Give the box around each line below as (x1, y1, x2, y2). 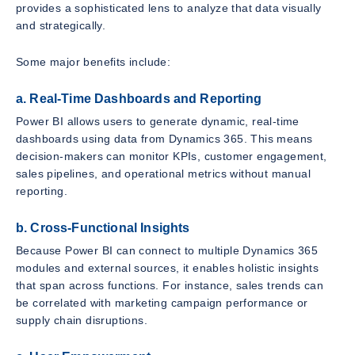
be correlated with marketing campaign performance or (16, 296, 308, 309)
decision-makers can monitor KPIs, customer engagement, (16, 149, 327, 162)
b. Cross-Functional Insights (16, 220, 190, 235)
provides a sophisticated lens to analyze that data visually (16, 2, 322, 15)
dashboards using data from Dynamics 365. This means (16, 132, 313, 145)
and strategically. (16, 19, 106, 32)
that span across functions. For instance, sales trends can (16, 278, 324, 292)
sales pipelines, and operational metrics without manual (16, 166, 311, 180)
